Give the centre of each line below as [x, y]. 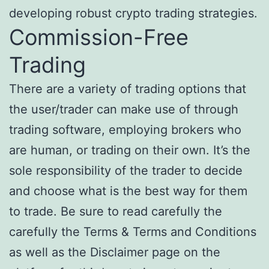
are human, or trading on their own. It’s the [130, 150]
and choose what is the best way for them [128, 191]
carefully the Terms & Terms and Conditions [133, 232]
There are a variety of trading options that [128, 89]
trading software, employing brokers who [125, 130]
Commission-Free [99, 38]
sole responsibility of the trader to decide [126, 171]
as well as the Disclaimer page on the [115, 252]
